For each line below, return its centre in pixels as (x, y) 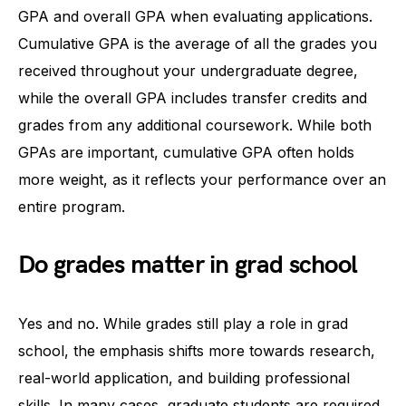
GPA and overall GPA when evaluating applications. (195, 16)
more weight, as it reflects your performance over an (202, 179)
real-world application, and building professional (184, 377)
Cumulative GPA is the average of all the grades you (198, 43)
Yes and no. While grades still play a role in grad (183, 323)
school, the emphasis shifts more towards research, (197, 350)
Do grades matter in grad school (188, 265)
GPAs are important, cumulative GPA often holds (186, 152)
